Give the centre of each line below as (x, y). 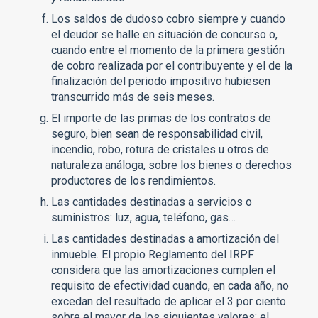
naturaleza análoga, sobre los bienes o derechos (171, 165)
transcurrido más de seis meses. (133, 97)
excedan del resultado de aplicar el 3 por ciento (169, 301)
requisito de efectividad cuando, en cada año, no (170, 285)
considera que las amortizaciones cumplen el (163, 270)
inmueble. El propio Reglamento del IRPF (153, 254)
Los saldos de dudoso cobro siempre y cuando (168, 18)
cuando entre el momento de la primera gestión (168, 50)
